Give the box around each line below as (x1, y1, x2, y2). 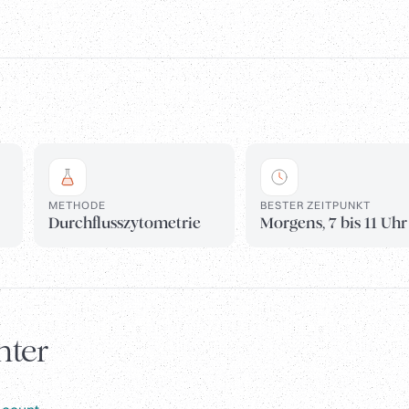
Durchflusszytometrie (48, 214, 201, 234)
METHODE (48, 198, 106, 213)
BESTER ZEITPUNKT (259, 198, 371, 213)
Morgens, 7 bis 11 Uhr (259, 214, 407, 234)
